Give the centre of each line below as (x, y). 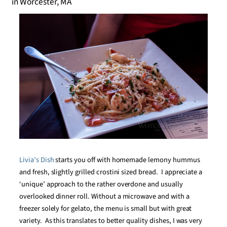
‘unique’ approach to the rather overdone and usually (101, 184)
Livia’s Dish (37, 160)
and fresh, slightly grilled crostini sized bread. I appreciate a (111, 172)
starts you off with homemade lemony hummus (127, 160)
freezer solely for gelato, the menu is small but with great (106, 209)
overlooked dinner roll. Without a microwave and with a (104, 197)
